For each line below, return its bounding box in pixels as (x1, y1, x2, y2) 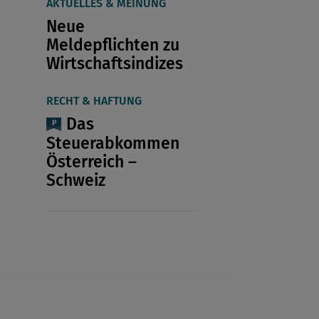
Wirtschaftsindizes (46, 53, 183, 74)
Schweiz (46, 169, 105, 190)
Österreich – (46, 151, 137, 172)
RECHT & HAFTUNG (46, 94, 142, 108)
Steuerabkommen (46, 132, 179, 153)
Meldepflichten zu (46, 35, 179, 56)
